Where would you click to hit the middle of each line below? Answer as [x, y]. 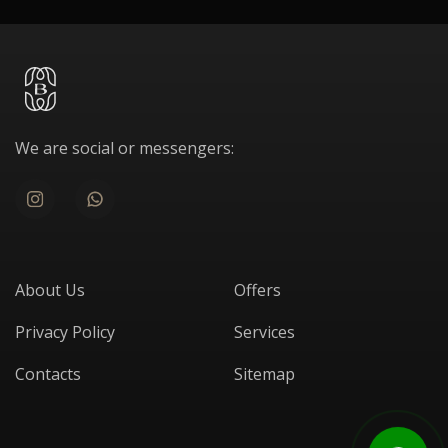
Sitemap [264, 374]
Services [264, 332]
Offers [257, 290]
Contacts [48, 374]
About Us [50, 290]
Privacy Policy [65, 332]
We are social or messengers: [124, 148]
